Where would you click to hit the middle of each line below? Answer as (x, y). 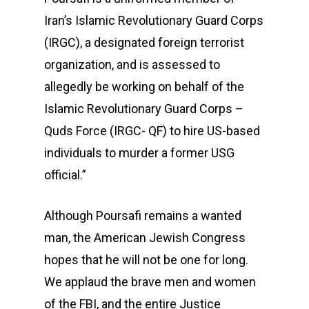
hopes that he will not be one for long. (146, 260)
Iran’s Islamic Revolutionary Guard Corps (154, 20)
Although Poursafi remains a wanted (143, 216)
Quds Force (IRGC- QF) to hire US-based (152, 131)
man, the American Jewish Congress (145, 238)
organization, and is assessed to (132, 64)
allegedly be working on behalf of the (144, 87)
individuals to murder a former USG (139, 153)
